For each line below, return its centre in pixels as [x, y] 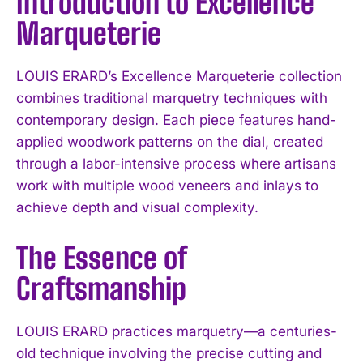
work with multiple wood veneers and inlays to [167, 185]
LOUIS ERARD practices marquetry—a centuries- [177, 331]
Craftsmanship [101, 288]
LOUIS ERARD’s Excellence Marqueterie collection [179, 76]
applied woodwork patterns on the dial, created [170, 141]
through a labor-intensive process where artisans [176, 163]
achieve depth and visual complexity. [137, 207]
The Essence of [101, 258]
